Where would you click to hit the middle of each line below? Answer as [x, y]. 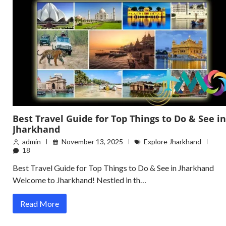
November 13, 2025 [92, 142]
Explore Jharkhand [173, 142]
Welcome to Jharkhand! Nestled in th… [79, 180]
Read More [40, 204]
